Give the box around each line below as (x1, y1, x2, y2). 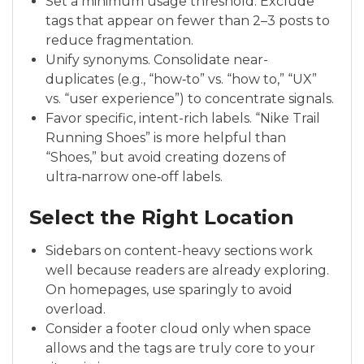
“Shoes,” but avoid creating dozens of (45, 149, 286, 165)
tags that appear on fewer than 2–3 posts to (45, 13, 330, 28)
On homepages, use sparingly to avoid (45, 282, 292, 297)
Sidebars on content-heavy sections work (45, 243, 313, 258)
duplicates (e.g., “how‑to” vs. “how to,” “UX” (45, 71, 317, 87)
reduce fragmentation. (45, 32, 193, 48)
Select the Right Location (29, 206, 294, 229)
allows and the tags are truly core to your (45, 340, 315, 356)
